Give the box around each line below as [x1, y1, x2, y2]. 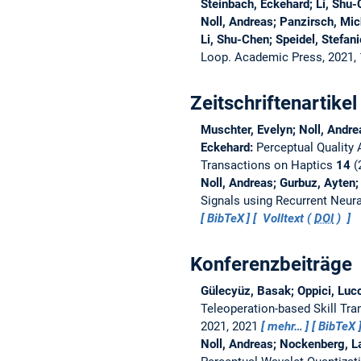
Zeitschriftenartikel [190, 91, 357, 114]
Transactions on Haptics [200, 157, 336, 172]
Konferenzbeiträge [190, 252, 352, 276]
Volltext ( [259, 210, 315, 226]
